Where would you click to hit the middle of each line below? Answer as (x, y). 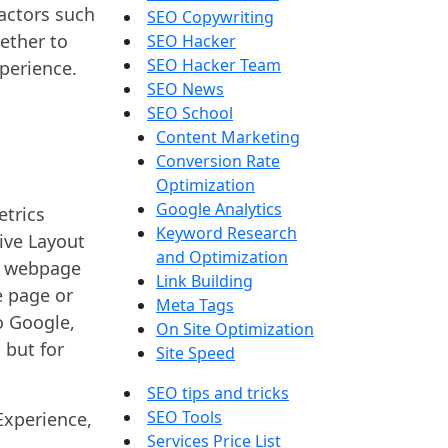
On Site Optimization (235, 328)
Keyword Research (226, 232)
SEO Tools (184, 416)
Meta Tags (195, 304)
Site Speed (195, 352)
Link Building (204, 280)
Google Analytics (219, 208)
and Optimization (222, 256)
